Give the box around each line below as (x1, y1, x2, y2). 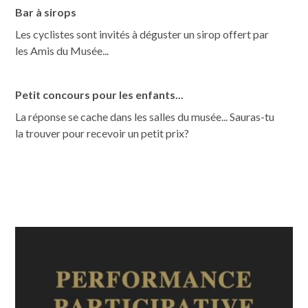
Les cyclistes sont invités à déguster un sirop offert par (15, 27, 269, 41)
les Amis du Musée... (15, 44, 109, 57)
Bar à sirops (15, 5, 77, 19)
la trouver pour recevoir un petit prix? (15, 126, 190, 140)
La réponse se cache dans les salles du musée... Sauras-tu (15, 110, 275, 123)
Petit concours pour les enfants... (15, 88, 184, 101)
